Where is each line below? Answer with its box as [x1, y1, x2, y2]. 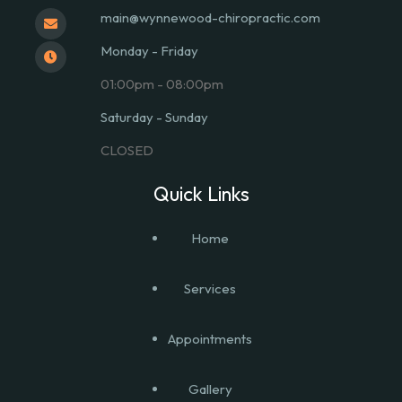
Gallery [188, 380, 232, 398]
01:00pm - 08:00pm [100, 74, 223, 92]
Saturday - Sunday [100, 108, 208, 126]
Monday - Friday [100, 41, 198, 59]
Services [184, 279, 236, 297]
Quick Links [153, 180, 249, 206]
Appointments [168, 329, 252, 347]
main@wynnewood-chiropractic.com [100, 8, 320, 26]
